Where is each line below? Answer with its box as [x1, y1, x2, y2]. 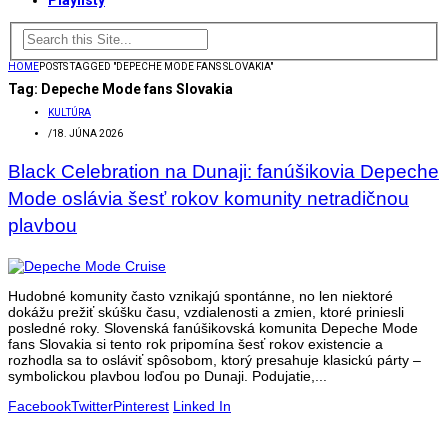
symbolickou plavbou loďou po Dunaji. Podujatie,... [8, 368, 327, 385]
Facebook [8, 398, 71, 415]
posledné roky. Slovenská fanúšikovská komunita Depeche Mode [8, 320, 418, 337]
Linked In [173, 398, 231, 415]
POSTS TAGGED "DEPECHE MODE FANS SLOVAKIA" [39, 60, 273, 72]
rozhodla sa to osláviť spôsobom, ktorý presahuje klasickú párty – [8, 352, 421, 369]
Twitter [71, 398, 113, 415]
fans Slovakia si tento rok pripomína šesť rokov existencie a [8, 336, 383, 353]
